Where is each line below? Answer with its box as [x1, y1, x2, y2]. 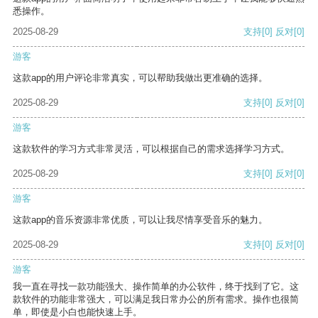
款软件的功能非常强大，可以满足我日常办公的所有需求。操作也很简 [13, 294, 299, 305]
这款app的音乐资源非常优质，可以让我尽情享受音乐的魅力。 [13, 214, 268, 226]
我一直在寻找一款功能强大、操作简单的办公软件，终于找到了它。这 [13, 281, 299, 292]
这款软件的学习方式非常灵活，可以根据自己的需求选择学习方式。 [13, 143, 290, 155]
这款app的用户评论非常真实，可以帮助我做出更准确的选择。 [13, 72, 268, 84]
